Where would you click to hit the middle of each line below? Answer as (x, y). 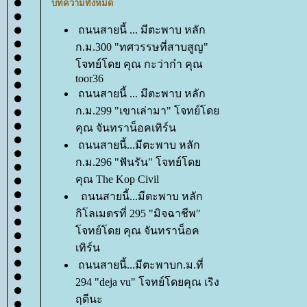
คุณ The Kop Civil (117, 179)
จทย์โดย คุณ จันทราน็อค (137, 231)
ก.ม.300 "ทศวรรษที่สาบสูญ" (142, 47)
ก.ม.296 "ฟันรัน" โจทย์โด (138, 162)
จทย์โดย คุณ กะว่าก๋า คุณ (139, 64)
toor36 (89, 78)
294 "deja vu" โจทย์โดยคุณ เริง (147, 282)
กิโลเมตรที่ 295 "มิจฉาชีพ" (138, 213)
